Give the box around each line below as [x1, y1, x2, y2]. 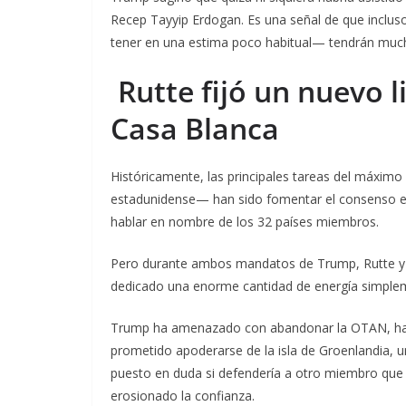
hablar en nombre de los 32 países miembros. [111, 212, 379, 230]
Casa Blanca [111, 108, 279, 148]
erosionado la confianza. [111, 386, 255, 404]
